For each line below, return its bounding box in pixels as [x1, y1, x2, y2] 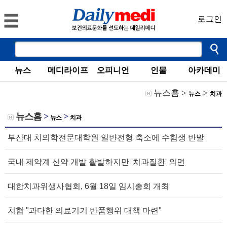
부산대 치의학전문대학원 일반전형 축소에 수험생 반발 [8, 133, 204, 142]
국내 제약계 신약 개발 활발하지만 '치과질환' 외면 [8, 158, 185, 166]
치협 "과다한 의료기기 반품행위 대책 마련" [8, 206, 162, 215]
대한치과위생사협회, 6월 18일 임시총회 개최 [8, 182, 169, 191]
